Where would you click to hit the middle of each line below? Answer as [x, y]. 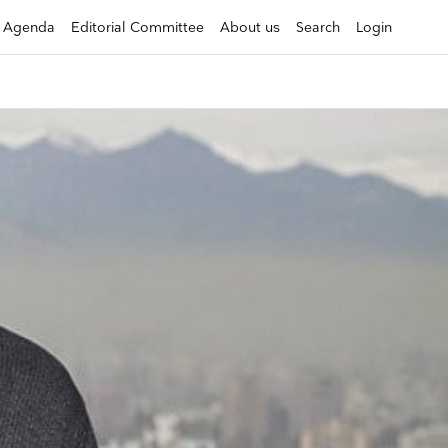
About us [250, 27]
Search [318, 27]
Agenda [29, 27]
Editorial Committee [137, 27]
